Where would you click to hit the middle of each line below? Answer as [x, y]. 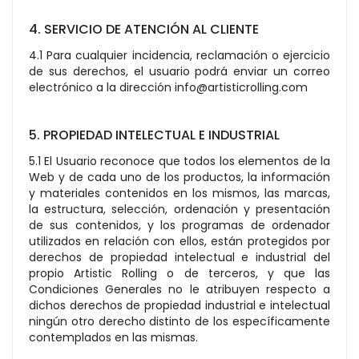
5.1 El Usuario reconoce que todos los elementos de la [179, 161]
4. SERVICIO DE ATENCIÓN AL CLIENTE [144, 29]
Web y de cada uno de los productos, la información [179, 177]
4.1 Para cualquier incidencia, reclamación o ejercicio [179, 55]
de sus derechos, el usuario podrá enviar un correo [179, 71]
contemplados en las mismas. [113, 337]
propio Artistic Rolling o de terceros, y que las [179, 273]
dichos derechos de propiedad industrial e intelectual [179, 305]
